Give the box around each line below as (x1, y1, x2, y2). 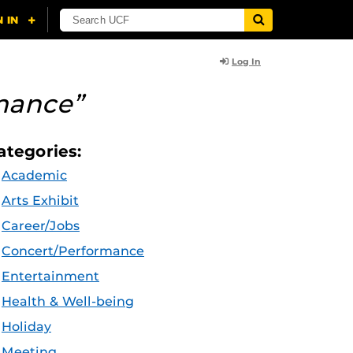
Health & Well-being (2, 294, 134, 309)
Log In (232, 56, 261, 67)
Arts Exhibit (2, 193, 79, 208)
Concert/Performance (2, 243, 144, 258)
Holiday (2, 319, 51, 334)
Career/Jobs (2, 218, 80, 233)
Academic (2, 168, 67, 183)
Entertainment (2, 269, 99, 284)
